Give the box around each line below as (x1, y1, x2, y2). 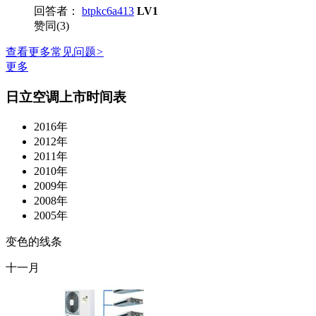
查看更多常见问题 (6, 46, 96, 59)
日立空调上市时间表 (6, 90, 126, 105)
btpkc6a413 (82, 5, 134, 18)
